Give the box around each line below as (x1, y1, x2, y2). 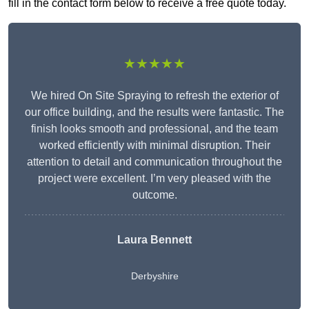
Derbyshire (130, 270, 179, 282)
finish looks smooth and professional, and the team (31, 123, 278, 135)
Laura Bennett (117, 234, 192, 246)
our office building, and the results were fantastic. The (25, 106, 284, 119)
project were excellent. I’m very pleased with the (38, 172, 271, 185)
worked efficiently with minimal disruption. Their (39, 139, 270, 152)
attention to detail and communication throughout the (27, 156, 282, 168)
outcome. (132, 189, 177, 201)
